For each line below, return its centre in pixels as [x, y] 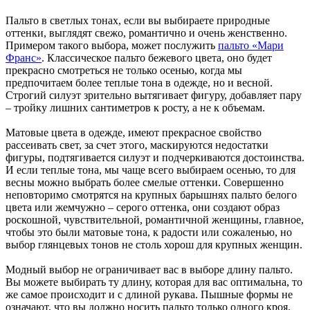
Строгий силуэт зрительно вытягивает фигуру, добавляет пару [154, 95]
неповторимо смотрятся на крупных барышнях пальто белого [151, 194]
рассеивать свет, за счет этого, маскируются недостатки [137, 145]
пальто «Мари [251, 45]
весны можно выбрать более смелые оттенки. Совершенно [145, 182]
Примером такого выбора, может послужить [112, 45]
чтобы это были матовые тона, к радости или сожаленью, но [149, 232]
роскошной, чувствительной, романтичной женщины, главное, [155, 219]
